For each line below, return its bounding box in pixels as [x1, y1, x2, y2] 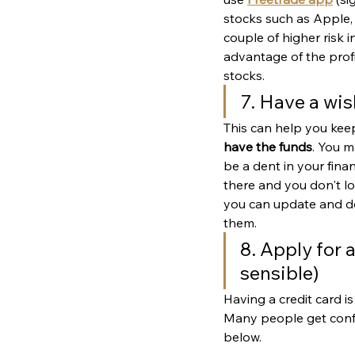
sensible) [240, 261, 319, 285]
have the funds [223, 139, 312, 155]
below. [223, 329, 265, 345]
